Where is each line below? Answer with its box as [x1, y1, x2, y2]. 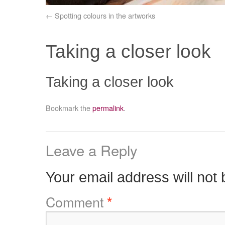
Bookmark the [45, 102, 92, 113]
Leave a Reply [45, 140, 138, 160]
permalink [92, 102, 124, 113]
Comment [45, 192, 107, 211]
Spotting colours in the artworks [54, 10, 155, 21]
